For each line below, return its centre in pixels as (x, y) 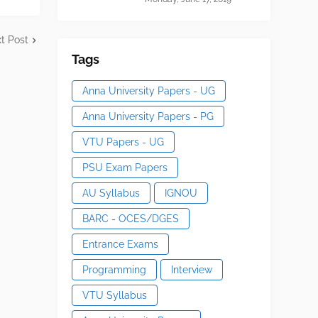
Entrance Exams (120, 244)
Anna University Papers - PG (148, 116)
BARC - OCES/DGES (130, 218)
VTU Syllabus (114, 295)
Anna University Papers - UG (148, 91)
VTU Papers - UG (123, 142)
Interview (191, 269)
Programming (114, 269)
